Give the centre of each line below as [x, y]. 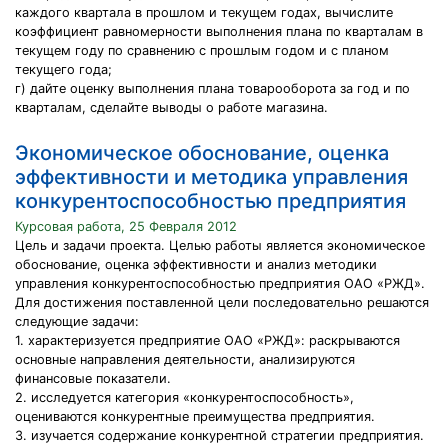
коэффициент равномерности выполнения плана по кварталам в [219, 31]
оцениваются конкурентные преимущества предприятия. [195, 416]
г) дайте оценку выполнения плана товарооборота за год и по [212, 88]
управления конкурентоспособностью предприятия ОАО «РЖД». [220, 283]
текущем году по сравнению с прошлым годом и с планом [202, 50]
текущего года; [63, 69]
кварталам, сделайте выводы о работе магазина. [171, 107]
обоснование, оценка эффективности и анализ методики [196, 264]
